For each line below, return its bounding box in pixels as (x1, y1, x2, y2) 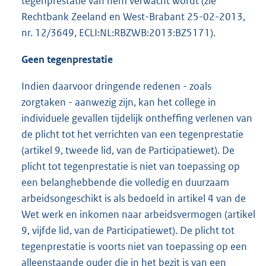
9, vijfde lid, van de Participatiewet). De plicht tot (21, 224, 235, 237)
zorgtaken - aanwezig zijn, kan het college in (21, 96, 216, 109)
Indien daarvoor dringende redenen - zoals (21, 80, 211, 93)
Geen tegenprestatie (21, 53, 113, 66)
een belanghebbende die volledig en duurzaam (21, 176, 229, 189)
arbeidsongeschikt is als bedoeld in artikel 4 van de (21, 192, 246, 205)
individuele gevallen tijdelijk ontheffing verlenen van (21, 112, 252, 125)
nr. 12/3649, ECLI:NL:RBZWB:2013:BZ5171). (21, 26, 216, 40)
